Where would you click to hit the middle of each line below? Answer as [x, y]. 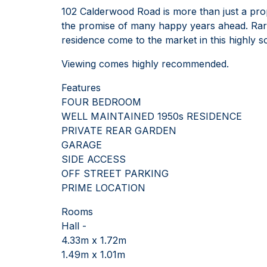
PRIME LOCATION [103, 187]
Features [81, 87]
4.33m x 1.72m [94, 240]
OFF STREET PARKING [115, 173]
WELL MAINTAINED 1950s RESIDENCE [152, 116]
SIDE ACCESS [94, 159]
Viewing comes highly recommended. [145, 63]
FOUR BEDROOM [101, 102]
